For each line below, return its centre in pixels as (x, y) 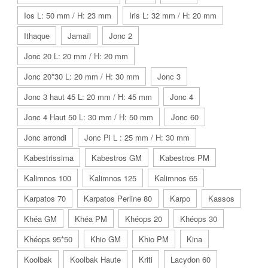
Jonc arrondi (45, 137)
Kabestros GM (117, 157)
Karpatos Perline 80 (118, 198)
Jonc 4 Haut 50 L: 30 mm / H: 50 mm (89, 117)
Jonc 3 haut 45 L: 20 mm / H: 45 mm (88, 96)
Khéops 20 (144, 218)
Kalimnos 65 (176, 178)
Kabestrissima (49, 157)
